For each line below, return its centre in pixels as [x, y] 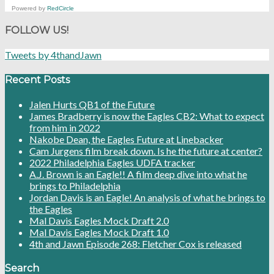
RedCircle [61, 8]
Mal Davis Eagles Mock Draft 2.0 [99, 220]
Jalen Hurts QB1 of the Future [92, 104]
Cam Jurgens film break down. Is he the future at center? [146, 150]
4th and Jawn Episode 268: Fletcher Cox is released [135, 243]
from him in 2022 [65, 127]
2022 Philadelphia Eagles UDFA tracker [112, 162]
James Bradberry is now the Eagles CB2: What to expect [147, 116]
